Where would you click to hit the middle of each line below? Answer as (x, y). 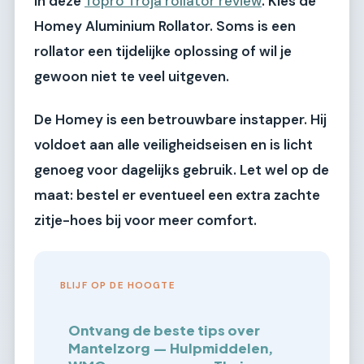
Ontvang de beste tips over (165, 331)
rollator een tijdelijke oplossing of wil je (163, 51)
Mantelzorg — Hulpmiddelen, (171, 349)
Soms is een (254, 26)
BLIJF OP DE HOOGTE (118, 286)
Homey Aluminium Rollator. (123, 26)
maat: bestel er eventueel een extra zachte (177, 195)
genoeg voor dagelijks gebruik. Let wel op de (182, 170)
